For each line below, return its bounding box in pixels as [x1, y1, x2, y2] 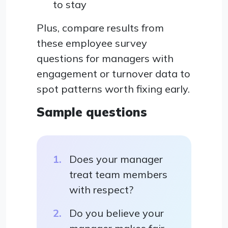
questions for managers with [37, 52, 174, 65]
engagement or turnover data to [37, 67, 190, 80]
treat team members [69, 168, 167, 181]
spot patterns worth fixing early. [37, 82, 190, 96]
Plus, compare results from [37, 21, 164, 35]
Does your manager [69, 153, 163, 166]
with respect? [69, 183, 133, 196]
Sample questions [37, 104, 147, 120]
